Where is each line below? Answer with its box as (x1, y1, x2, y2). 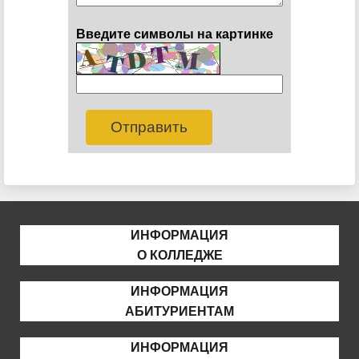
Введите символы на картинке (76, 26, 273, 41)
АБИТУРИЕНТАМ (125, 304, 234, 318)
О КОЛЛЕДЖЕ (136, 248, 223, 262)
